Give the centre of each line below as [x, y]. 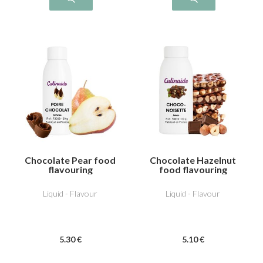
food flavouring [193, 169]
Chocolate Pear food [70, 160]
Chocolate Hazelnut [193, 160]
